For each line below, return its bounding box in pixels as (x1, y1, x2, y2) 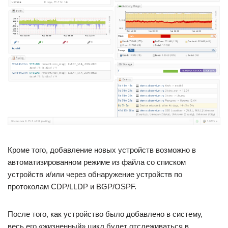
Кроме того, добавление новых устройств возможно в (8, 145, 196, 154)
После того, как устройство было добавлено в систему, (8, 209, 203, 218)
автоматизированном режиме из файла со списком (8, 157, 186, 166)
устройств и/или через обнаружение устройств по (8, 169, 182, 179)
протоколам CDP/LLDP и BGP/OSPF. (8, 182, 136, 191)
